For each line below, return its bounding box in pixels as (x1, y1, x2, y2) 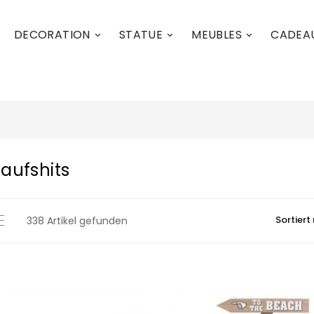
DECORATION (13, 27, 90, 43)
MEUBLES (191, 27, 243, 43)
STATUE (118, 27, 163, 43)
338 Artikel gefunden (26, 214, 128, 228)
